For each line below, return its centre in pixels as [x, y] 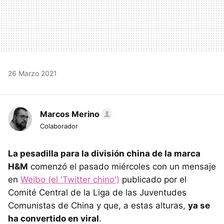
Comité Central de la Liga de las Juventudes [97, 192]
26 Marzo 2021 [32, 73]
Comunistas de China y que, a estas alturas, [98, 205]
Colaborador [59, 126]
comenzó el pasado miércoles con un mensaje [122, 166]
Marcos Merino [70, 114]
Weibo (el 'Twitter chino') [70, 179]
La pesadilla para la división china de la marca [104, 153]
